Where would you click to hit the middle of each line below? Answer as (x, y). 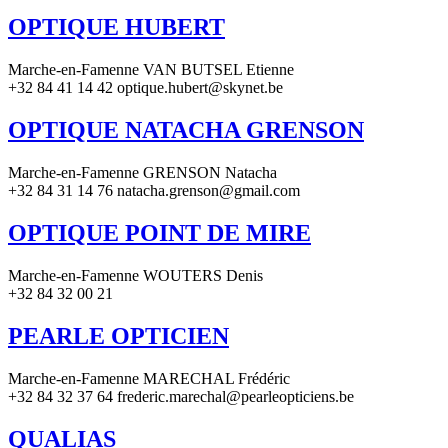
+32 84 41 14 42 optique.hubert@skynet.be (145, 88)
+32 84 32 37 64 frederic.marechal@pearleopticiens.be (181, 396)
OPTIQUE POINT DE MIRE (159, 232)
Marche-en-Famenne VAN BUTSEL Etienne (151, 70)
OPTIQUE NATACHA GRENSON (186, 130)
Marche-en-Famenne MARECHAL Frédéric (149, 378)
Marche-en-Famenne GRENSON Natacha (142, 173)
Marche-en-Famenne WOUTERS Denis (135, 275)
